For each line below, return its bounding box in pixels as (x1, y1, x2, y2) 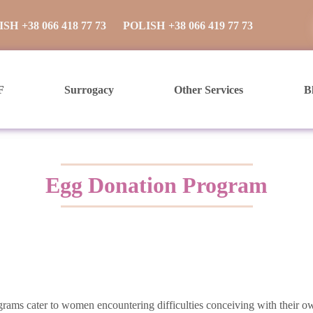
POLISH (123, 19, 165, 31)
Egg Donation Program (45, 173, 268, 198)
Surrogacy (64, 83, 114, 96)
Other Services (174, 83, 244, 96)
